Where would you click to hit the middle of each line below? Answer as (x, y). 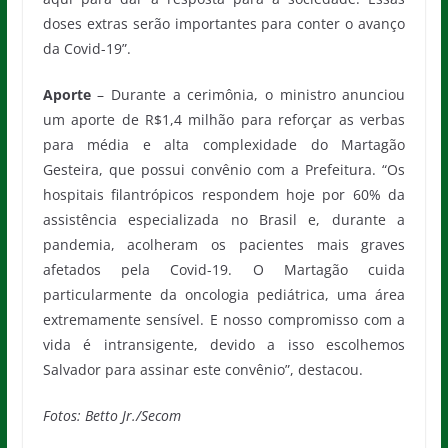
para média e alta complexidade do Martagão (224, 144)
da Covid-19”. (86, 48)
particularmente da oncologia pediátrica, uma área (224, 294)
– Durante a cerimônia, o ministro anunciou (251, 94)
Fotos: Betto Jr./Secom (111, 415)
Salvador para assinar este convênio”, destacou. (202, 369)
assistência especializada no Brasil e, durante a (224, 219)
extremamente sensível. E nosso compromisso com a (224, 319)
